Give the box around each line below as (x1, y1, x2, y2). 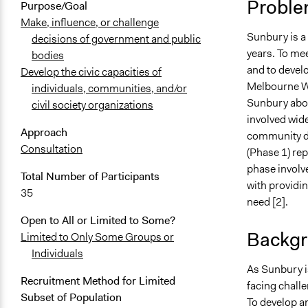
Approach (21, 125, 67, 140)
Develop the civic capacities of (21, 65, 162, 80)
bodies (32, 48, 64, 63)
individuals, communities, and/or (32, 81, 187, 96)
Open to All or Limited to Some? (21, 213, 175, 228)
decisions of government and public (32, 32, 201, 47)
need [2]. (246, 194, 288, 209)
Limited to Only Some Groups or (21, 230, 174, 245)
